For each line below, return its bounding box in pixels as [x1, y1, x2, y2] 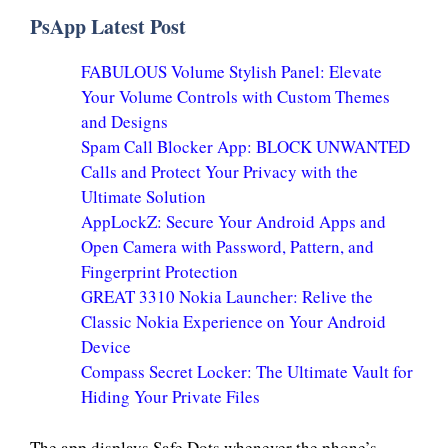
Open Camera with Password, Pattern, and [81, 235, 374, 258]
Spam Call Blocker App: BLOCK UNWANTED [81, 135, 410, 158]
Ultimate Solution [81, 185, 206, 208]
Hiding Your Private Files [81, 385, 260, 408]
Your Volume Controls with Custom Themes [81, 85, 390, 108]
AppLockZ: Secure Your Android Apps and [81, 210, 386, 233]
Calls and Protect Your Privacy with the [81, 160, 358, 183]
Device [81, 335, 131, 358]
